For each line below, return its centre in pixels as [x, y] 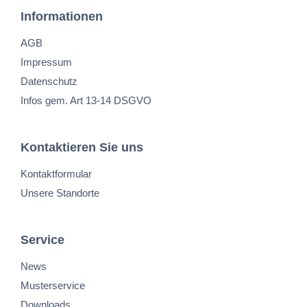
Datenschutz [49, 81]
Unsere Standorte [60, 193]
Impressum [46, 62]
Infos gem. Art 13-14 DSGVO [86, 100]
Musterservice [53, 285]
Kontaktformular [56, 174]
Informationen [62, 16]
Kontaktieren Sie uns [82, 147]
